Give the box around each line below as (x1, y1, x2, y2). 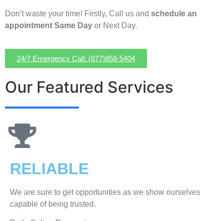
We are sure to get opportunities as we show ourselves (10, 187, 200, 196)
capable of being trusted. (10, 199, 96, 208)
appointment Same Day (5, 21, 92, 30)
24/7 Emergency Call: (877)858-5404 (17, 54, 135, 63)
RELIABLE (10, 159, 89, 178)
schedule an (151, 9, 197, 18)
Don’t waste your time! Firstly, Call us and (5, 9, 151, 18)
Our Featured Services (5, 77, 173, 97)
